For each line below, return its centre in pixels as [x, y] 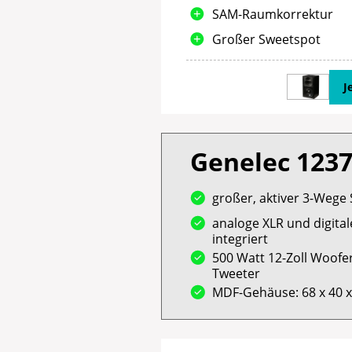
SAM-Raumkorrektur [273, 14]
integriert [240, 239]
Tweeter [236, 274]
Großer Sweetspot [267, 39]
